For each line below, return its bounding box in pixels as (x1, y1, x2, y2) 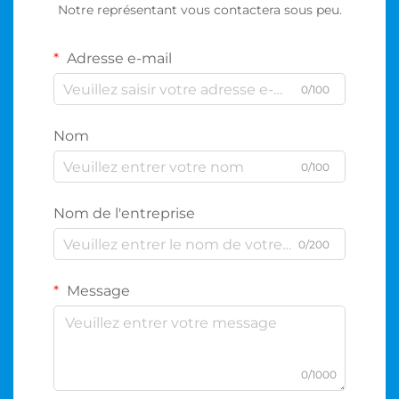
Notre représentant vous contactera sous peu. (57, 2, 342, 18)
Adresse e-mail (63, 50, 172, 67)
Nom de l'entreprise (53, 205, 195, 222)
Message (63, 282, 130, 299)
